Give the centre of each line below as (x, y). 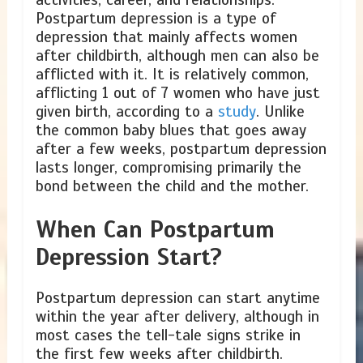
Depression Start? (128, 256)
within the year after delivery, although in (177, 317)
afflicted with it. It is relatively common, (172, 74)
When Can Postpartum (155, 229)
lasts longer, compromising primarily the (168, 167)
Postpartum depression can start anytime (177, 299)
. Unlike (280, 111)
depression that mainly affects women (166, 37)
